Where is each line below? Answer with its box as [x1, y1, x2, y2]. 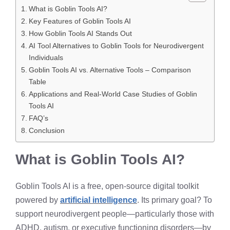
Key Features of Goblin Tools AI [28, 17, 131, 25]
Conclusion [28, 126, 65, 135]
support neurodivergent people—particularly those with [15, 209, 214, 218]
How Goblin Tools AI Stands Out [28, 29, 132, 37]
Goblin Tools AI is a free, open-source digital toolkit [15, 182, 199, 190]
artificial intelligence [60, 196, 137, 204]
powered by [15, 196, 60, 204]
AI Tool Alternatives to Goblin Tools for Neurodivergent [28, 42, 204, 50]
